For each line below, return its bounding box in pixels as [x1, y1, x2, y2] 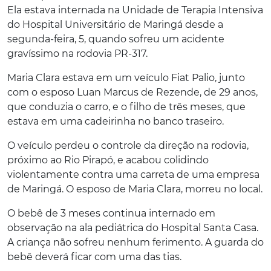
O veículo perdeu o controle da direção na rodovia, [7, 139, 249, 151]
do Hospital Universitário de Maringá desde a [7, 18, 223, 30]
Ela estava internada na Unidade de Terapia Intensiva [7, 4, 263, 16]
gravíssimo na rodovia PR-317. [7, 47, 148, 59]
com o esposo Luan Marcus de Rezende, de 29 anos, [7, 86, 258, 98]
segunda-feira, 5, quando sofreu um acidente [7, 33, 224, 45]
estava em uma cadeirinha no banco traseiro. [7, 115, 224, 127]
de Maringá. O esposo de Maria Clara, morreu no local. [7, 183, 263, 195]
